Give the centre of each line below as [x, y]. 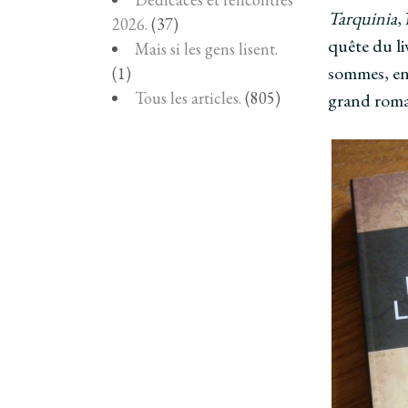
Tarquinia [363, 18]
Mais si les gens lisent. [206, 48]
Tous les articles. [188, 97]
